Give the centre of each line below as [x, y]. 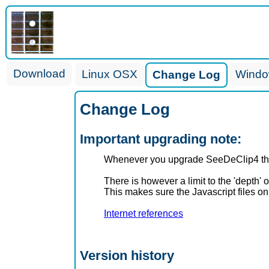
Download [39, 74]
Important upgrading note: [161, 139]
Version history [127, 255]
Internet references [144, 213]
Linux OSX [110, 74]
